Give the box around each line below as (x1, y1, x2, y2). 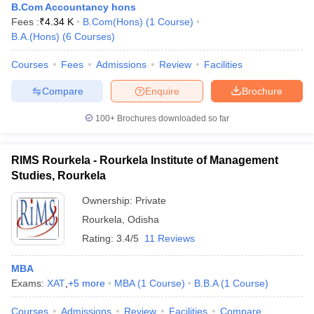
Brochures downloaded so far (115, 114, 229, 123)
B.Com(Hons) (83, 16, 143, 27)
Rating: (82, 233, 116, 244)
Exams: (11, 278, 47, 289)
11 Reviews (144, 233, 195, 244)
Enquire (145, 85, 179, 97)
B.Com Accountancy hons (11, 1, 136, 13)
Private (135, 195, 166, 206)
